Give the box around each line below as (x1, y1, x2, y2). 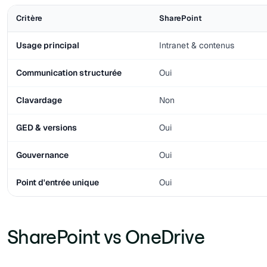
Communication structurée (16, 67, 122, 78)
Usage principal (16, 39, 79, 51)
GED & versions (16, 122, 77, 133)
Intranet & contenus (159, 39, 234, 51)
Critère (16, 13, 42, 23)
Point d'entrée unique (16, 176, 99, 188)
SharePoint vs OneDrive (7, 223, 204, 249)
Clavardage (16, 94, 62, 105)
